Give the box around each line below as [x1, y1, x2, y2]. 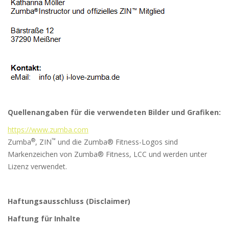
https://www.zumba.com [8, 125, 88, 135]
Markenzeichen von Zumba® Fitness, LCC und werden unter [8, 149, 207, 159]
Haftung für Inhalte [8, 214, 80, 224]
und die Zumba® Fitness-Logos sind [56, 137, 178, 147]
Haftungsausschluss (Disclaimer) [8, 196, 130, 207]
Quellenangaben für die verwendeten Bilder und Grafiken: [8, 107, 221, 118]
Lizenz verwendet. [8, 162, 67, 172]
